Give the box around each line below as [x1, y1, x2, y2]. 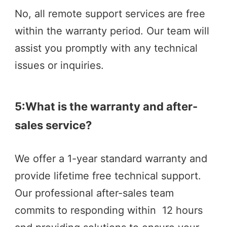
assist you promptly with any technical [15, 42, 198, 55]
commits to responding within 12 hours [15, 204, 203, 217]
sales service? [15, 119, 92, 132]
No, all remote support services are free [15, 8, 205, 20]
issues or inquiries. [15, 59, 104, 72]
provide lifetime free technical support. [15, 170, 201, 182]
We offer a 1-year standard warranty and [15, 153, 207, 165]
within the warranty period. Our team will [15, 25, 209, 37]
